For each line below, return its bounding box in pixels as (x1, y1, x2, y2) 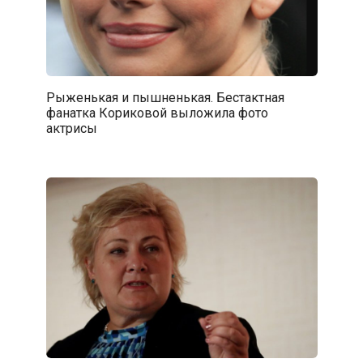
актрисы (45, 120, 97, 136)
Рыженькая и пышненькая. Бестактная (45, 89, 284, 105)
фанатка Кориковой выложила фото (45, 105, 268, 121)
